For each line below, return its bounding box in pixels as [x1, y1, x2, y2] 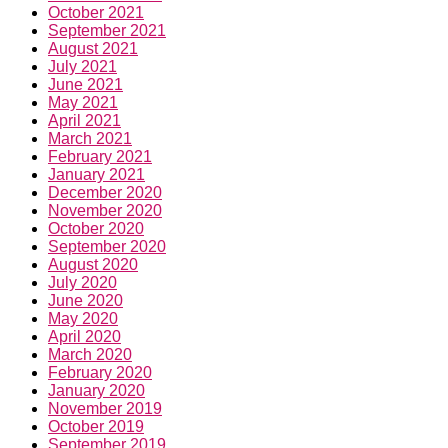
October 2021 [48, 4, 144, 22]
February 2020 [48, 364, 152, 382]
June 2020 [48, 292, 123, 310]
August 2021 [48, 40, 138, 58]
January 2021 [48, 166, 145, 184]
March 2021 [48, 130, 132, 148]
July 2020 [48, 274, 117, 292]
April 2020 [48, 328, 121, 346]
